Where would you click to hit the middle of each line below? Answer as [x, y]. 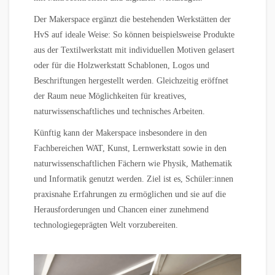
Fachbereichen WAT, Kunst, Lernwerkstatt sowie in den [130, 148]
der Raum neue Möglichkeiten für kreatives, [110, 96]
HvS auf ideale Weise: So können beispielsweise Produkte [134, 35]
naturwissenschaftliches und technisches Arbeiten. [119, 111]
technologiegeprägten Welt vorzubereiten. [106, 225]
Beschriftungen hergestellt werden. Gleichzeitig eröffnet [131, 81]
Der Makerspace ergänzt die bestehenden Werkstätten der [132, 19]
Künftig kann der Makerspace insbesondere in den [120, 133]
